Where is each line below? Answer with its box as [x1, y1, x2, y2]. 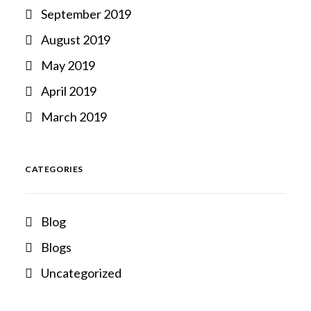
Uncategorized [41, 265, 121, 280]
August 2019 [41, 32, 110, 47]
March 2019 [41, 109, 107, 124]
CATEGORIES [25, 164, 83, 174]
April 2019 [41, 83, 96, 99]
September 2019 [41, 6, 131, 22]
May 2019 [41, 58, 95, 73]
